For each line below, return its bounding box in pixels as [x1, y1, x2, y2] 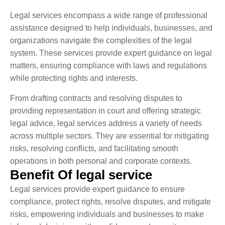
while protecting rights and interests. [10, 73, 138, 82]
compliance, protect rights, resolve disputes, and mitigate [10, 197, 211, 206]
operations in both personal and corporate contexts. [10, 156, 192, 165]
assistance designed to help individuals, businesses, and [10, 23, 212, 32]
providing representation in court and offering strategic [10, 106, 201, 115]
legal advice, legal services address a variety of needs [10, 119, 202, 128]
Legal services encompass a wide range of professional [10, 11, 207, 20]
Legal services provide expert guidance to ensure [10, 184, 185, 193]
